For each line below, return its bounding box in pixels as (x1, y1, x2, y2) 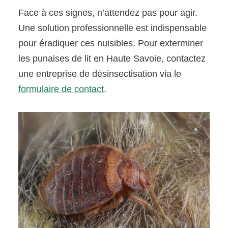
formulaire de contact (18, 84, 104, 95)
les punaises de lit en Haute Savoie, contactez (18, 53, 206, 64)
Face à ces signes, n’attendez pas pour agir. (18, 8, 198, 18)
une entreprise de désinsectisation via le (18, 69, 182, 79)
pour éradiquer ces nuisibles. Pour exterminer (18, 38, 204, 49)
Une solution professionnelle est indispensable (18, 23, 207, 34)
